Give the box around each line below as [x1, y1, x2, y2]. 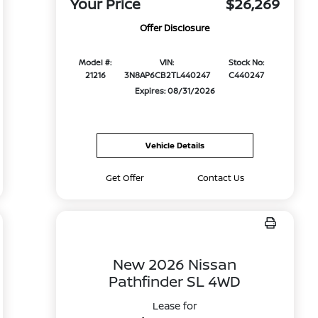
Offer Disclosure [140, 21, 210, 35]
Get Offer [106, 172, 145, 184]
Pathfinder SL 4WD [109, 271, 241, 291]
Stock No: [229, 57, 265, 68]
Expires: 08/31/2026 [134, 85, 215, 97]
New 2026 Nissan [113, 254, 237, 274]
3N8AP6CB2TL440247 [124, 70, 210, 81]
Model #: [79, 57, 112, 68]
